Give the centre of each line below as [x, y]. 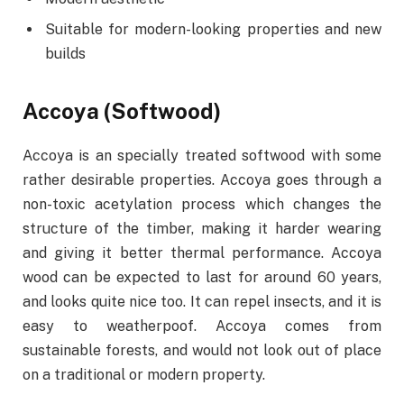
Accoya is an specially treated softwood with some [202, 156]
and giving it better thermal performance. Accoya [202, 253]
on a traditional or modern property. [144, 375]
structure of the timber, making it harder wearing [202, 229]
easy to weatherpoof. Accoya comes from [202, 326]
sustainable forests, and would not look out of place [202, 351]
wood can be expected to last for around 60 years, [202, 278]
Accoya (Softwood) [122, 111]
